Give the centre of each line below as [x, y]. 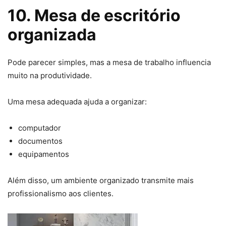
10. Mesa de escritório [94, 16]
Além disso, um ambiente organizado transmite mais [101, 181]
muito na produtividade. [50, 76]
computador [40, 128]
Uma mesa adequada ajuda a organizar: [77, 102]
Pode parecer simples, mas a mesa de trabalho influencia [109, 63]
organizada [52, 35]
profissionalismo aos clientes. [61, 194]
